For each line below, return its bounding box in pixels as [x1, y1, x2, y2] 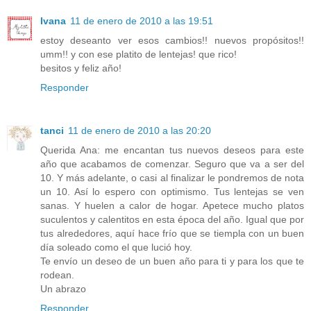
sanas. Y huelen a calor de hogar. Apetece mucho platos [40, 200, 304, 212]
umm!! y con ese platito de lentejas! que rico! [40, 49, 237, 60]
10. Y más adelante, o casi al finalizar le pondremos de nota [40, 172, 304, 184]
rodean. [40, 269, 74, 281]
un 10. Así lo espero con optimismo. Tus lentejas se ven [40, 186, 304, 198]
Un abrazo [40, 283, 86, 295]
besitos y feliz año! [40, 62, 121, 74]
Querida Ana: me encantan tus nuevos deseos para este [40, 144, 304, 156]
